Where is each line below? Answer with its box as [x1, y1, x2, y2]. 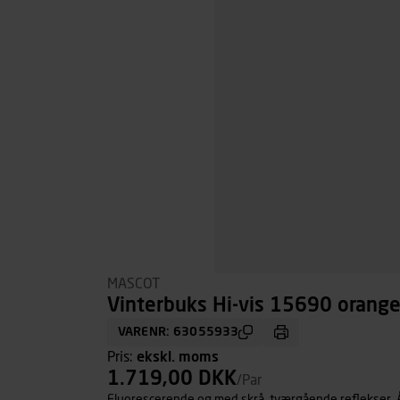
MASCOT [107, 277, 160, 291]
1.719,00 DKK [107, 370, 237, 389]
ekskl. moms [137, 350, 219, 364]
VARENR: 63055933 [118, 326, 239, 338]
